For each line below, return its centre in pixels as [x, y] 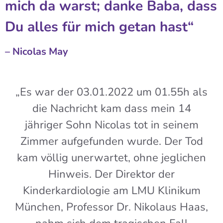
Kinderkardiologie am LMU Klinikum [111, 190]
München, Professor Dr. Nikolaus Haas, [111, 207]
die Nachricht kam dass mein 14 [111, 108]
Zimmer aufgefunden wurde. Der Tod [111, 141]
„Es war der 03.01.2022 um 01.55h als [111, 92]
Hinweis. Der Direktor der [111, 174]
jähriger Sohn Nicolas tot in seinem [111, 125]
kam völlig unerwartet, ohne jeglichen [111, 158]
